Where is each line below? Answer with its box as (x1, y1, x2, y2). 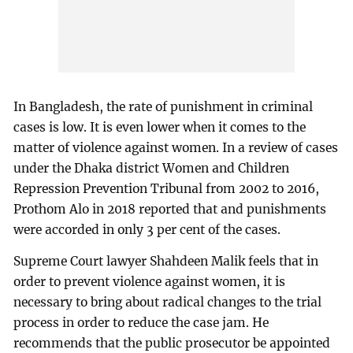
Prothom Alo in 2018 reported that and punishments (13, 201, 327, 217)
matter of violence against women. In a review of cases (13, 139, 339, 155)
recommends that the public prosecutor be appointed (13, 335, 331, 351)
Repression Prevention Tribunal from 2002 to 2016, (13, 180, 320, 196)
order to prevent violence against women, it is (13, 273, 286, 289)
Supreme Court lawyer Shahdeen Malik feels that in (13, 253, 319, 269)
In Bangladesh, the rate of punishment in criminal (13, 98, 314, 114)
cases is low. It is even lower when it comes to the (13, 119, 307, 135)
